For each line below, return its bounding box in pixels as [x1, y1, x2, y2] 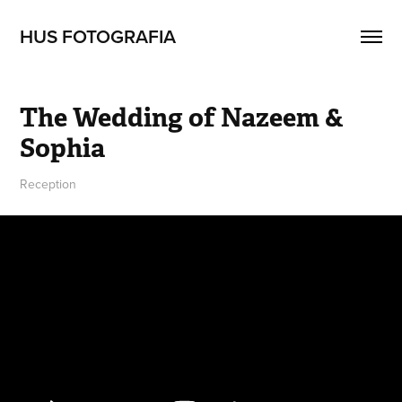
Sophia [20, 131, 106, 164]
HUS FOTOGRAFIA [20, 22, 177, 49]
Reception [20, 175, 77, 193]
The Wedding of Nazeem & [20, 100, 345, 134]
